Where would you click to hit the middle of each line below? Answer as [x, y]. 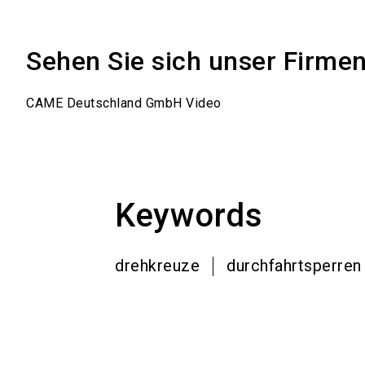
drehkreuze [158, 265]
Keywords [189, 215]
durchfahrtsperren [294, 265]
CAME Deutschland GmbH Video [124, 103]
